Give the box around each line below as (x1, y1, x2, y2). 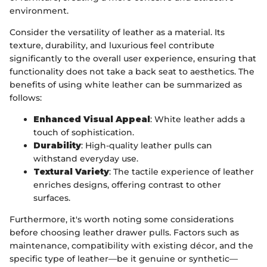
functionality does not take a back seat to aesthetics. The (10, 66, 254, 77)
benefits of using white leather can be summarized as (10, 79, 242, 90)
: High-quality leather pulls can (81, 139, 212, 151)
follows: (10, 92, 42, 103)
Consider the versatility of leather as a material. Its (10, 26, 225, 38)
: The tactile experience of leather (109, 166, 254, 177)
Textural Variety (33, 166, 109, 177)
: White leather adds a (150, 113, 245, 125)
